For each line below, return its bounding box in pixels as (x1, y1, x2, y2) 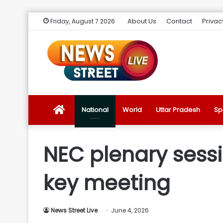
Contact (166, 16, 192, 26)
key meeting (43, 169, 170, 197)
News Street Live (51, 206, 98, 215)
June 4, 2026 (111, 206, 149, 215)
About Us (127, 16, 156, 26)
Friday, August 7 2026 (49, 17, 115, 25)
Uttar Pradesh (156, 105, 200, 114)
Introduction (64, 194, 103, 204)
